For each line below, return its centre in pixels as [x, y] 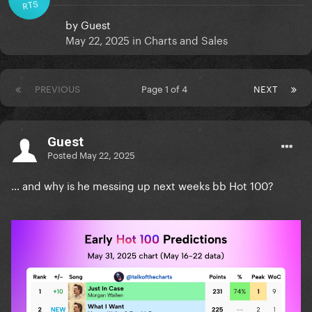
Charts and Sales [186, 39]
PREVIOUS [57, 88]
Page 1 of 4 [167, 88]
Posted [63, 154]
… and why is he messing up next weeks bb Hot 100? [144, 185]
